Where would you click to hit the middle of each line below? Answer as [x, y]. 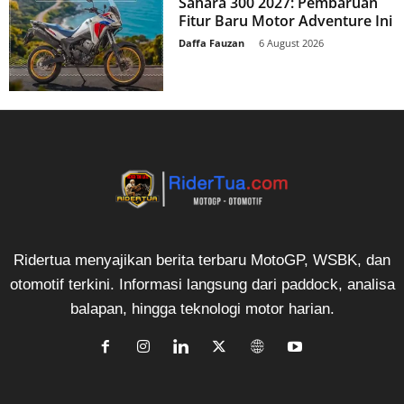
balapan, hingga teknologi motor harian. [202, 308]
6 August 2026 [292, 42]
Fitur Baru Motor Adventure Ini [286, 20]
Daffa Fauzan [212, 42]
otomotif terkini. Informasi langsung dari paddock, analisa [202, 284]
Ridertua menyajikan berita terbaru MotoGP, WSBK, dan [202, 260]
